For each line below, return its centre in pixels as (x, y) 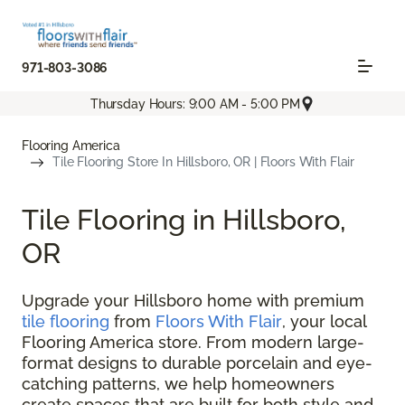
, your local (324, 322)
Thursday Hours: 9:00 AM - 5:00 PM (195, 104)
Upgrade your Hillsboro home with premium (193, 301)
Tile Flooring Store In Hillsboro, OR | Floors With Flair (204, 162)
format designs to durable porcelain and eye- (197, 363)
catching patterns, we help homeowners (178, 384)
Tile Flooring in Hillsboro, (184, 220)
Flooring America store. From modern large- (193, 343)
